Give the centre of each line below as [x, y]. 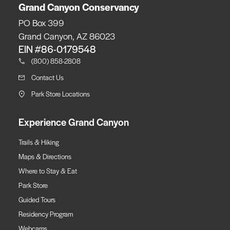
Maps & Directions [45, 156]
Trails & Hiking [39, 142]
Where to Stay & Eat [48, 171]
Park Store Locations [61, 94]
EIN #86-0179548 [57, 49]
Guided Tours [37, 199]
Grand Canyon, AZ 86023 [67, 36]
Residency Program [46, 214]
